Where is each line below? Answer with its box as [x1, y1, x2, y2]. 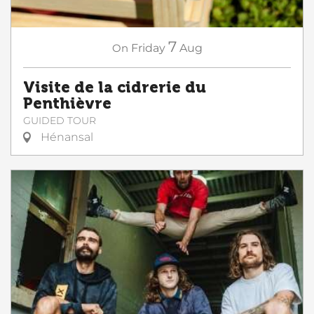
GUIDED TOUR [23, 114, 96, 127]
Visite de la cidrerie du [23, 78, 206, 97]
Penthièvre [23, 95, 111, 113]
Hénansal [38, 130, 93, 144]
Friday [130, 41, 165, 55]
